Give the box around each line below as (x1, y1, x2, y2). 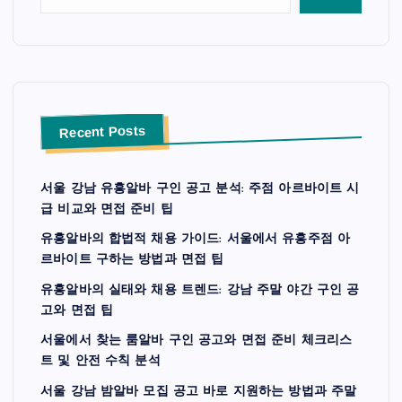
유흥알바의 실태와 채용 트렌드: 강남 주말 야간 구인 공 (40, 283, 360, 297)
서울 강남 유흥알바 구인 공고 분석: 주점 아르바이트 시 (40, 181, 360, 196)
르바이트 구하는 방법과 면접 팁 (40, 253, 224, 267)
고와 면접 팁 (40, 303, 114, 318)
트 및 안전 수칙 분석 (40, 354, 161, 369)
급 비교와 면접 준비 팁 (40, 202, 173, 216)
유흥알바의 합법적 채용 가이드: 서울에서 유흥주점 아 (40, 232, 351, 247)
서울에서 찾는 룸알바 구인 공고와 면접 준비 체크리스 (40, 334, 353, 348)
